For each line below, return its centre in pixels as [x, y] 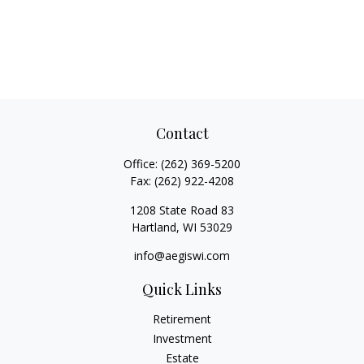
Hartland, [156, 227]
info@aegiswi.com [182, 256]
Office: [142, 164]
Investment [182, 338]
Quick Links [182, 289]
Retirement [182, 319]
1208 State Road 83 [182, 210]
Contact [182, 133]
